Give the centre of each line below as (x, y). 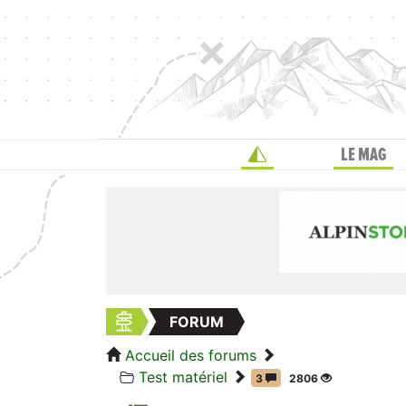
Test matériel (183, 377)
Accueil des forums (191, 356)
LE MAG (363, 155)
